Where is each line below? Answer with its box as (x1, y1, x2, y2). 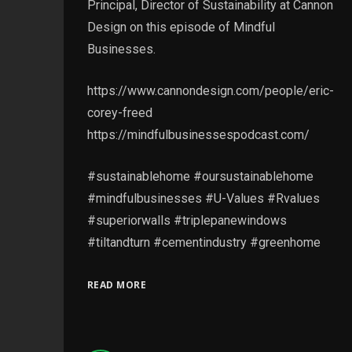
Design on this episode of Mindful (86, 19, 275, 35)
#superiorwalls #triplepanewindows (86, 212, 287, 228)
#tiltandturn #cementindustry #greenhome (86, 234, 321, 250)
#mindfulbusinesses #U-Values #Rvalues (86, 190, 320, 206)
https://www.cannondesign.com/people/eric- (86, 82, 334, 98)
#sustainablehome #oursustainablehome (86, 168, 313, 184)
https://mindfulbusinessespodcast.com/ (86, 126, 310, 142)
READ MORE (86, 277, 147, 291)
